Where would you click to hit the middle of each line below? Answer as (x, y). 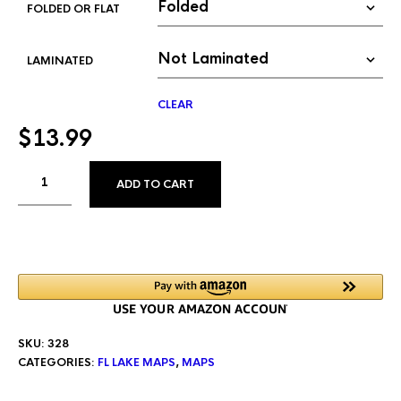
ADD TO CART (155, 184)
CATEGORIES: (58, 362)
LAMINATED (60, 60)
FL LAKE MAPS (137, 362)
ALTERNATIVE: (261, 170)
